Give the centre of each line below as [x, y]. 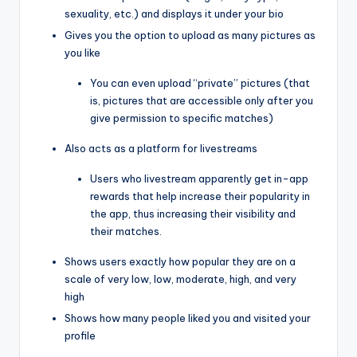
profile [81, 335]
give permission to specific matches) [182, 118]
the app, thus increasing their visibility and [193, 213]
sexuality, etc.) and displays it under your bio [174, 13]
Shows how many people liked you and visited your [188, 318]
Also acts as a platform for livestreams [162, 148]
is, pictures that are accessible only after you [202, 100]
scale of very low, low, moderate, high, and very [180, 279]
